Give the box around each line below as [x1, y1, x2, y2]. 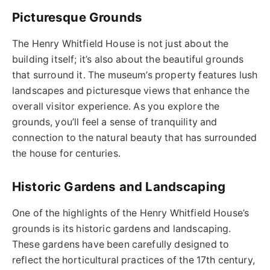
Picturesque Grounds [12, 10, 143, 25]
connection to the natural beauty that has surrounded [12, 131, 257, 143]
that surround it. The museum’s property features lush [12, 69, 258, 81]
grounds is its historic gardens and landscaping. [12, 222, 231, 234]
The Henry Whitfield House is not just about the [12, 37, 229, 49]
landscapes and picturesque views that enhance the [12, 84, 250, 96]
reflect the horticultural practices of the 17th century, [12, 254, 255, 266]
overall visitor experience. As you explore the [12, 100, 220, 112]
